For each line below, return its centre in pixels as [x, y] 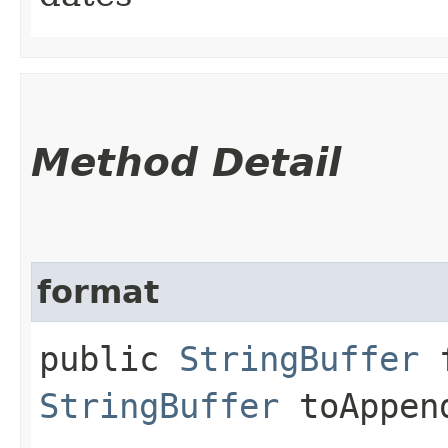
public [109, 359]
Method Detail [186, 162]
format [98, 292]
